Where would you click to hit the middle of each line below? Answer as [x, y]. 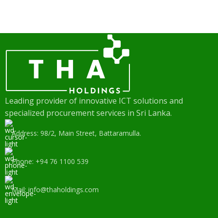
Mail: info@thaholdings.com [55, 190]
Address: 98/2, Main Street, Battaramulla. [76, 133]
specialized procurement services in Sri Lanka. [88, 113]
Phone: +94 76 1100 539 [50, 162]
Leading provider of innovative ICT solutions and [94, 101]
